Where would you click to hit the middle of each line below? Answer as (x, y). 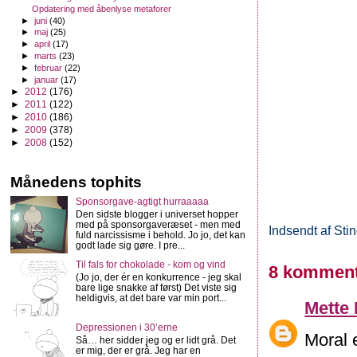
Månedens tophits (76, 182)
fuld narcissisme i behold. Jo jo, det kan (160, 234)
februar (50, 67)
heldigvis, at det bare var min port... (151, 297)
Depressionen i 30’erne (126, 328)
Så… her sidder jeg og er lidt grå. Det (155, 339)
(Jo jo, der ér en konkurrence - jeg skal (158, 277)
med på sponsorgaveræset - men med (158, 224)
